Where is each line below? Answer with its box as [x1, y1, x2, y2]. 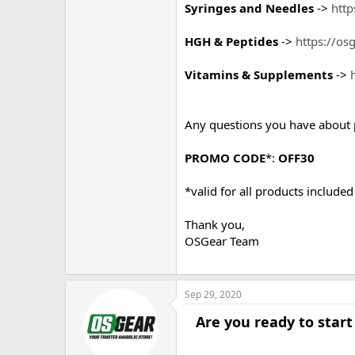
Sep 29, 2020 [185, 287, 242, 301]
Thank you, [185, 216, 245, 232]
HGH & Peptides [185, 33, 278, 49]
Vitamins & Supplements [185, 67, 333, 82]
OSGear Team [185, 233, 259, 249]
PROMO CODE [185, 150, 265, 166]
